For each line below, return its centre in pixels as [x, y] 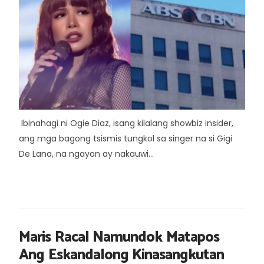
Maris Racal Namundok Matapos [119, 237]
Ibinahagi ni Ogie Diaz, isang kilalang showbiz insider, [126, 123]
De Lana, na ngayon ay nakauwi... [86, 154]
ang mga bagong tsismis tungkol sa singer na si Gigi [126, 138]
